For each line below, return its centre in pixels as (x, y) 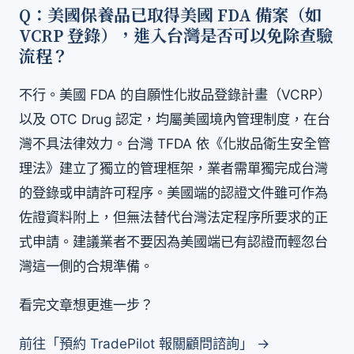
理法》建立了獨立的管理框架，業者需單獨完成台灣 (173, 168)
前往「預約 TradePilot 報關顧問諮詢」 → (144, 343)
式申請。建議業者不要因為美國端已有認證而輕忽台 (173, 241)
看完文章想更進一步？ (86, 304)
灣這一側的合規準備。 (86, 265)
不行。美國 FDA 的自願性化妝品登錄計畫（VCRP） (175, 94)
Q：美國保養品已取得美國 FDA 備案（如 (170, 16)
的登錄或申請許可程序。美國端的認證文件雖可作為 (173, 192)
